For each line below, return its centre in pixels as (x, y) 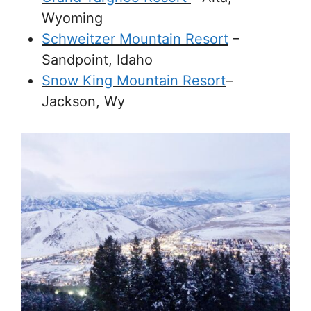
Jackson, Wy (83, 101)
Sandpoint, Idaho (97, 59)
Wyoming (72, 18)
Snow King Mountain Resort (134, 80)
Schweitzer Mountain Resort (135, 39)
